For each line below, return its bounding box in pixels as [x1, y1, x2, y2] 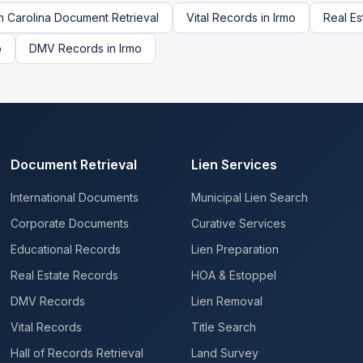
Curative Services [190, 216, 286, 230]
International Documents [11, 190, 139, 204]
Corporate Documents [11, 216, 130, 230]
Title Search [190, 320, 256, 334]
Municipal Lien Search [190, 190, 308, 204]
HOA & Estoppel [190, 268, 276, 282]
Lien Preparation [190, 242, 279, 256]
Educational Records [11, 242, 122, 256]
